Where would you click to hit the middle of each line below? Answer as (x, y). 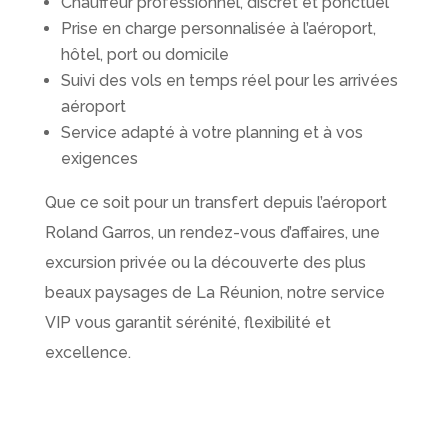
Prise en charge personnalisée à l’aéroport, (218, 29)
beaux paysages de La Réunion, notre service (214, 293)
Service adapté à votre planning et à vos (211, 133)
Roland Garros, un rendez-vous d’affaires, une (212, 233)
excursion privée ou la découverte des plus (205, 263)
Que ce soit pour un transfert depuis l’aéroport (215, 203)
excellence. (87, 353)
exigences (99, 159)
